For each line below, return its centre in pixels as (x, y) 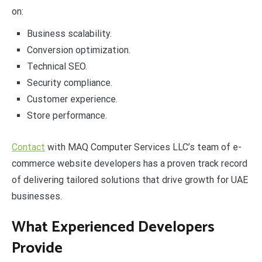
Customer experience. (72, 99)
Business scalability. (69, 34)
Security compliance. (69, 83)
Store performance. (67, 116)
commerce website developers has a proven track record (130, 163)
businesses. (37, 196)
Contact (28, 147)
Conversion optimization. (78, 50)
